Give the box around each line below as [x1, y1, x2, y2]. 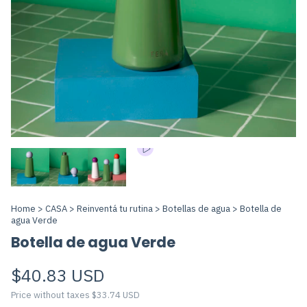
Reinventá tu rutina [77, 203, 153, 215]
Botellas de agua [162, 203, 230, 215]
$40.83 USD [11, 264, 104, 287]
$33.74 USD [92, 289, 140, 302]
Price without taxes [11, 289, 92, 302]
